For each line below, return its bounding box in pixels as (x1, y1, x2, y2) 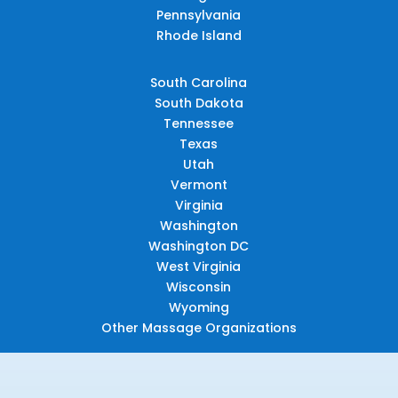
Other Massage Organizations (100, 318, 297, 337)
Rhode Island (155, 26, 242, 44)
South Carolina (150, 73, 248, 92)
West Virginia (156, 257, 242, 275)
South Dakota (154, 93, 243, 112)
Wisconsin (166, 277, 232, 296)
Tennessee (163, 114, 235, 132)
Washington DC (148, 236, 250, 255)
